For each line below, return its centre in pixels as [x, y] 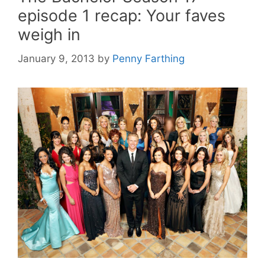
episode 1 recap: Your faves [122, 16]
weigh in [49, 35]
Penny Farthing [148, 58]
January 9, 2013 [56, 58]
